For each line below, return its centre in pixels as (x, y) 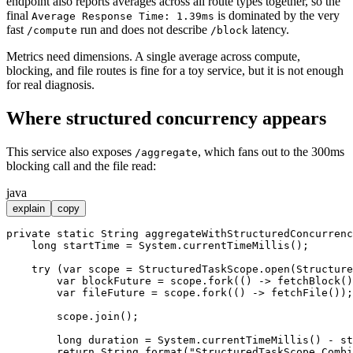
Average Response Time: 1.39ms (123, 16)
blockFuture (117, 281)
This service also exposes (71, 151)
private (28, 233)
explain (29, 208)
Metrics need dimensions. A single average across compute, (153, 56)
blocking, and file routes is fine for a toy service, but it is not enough (175, 70)
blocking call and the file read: (81, 165)
